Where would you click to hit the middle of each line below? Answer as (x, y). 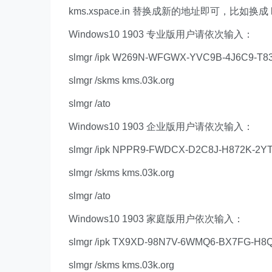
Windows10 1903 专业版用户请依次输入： (161, 34)
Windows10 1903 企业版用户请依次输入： (161, 127)
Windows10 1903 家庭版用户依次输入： (156, 219)
